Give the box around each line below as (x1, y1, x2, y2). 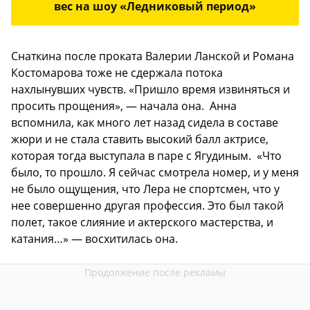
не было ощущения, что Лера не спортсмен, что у (11, 181, 280, 197)
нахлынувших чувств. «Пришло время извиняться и (11, 81, 290, 97)
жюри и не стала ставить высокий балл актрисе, (11, 131, 268, 147)
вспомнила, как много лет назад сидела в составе (11, 114, 278, 130)
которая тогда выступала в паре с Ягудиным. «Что (11, 147, 282, 163)
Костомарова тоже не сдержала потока (11, 64, 223, 80)
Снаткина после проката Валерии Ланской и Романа (11, 48, 294, 64)
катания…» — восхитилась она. (11, 230, 178, 246)
